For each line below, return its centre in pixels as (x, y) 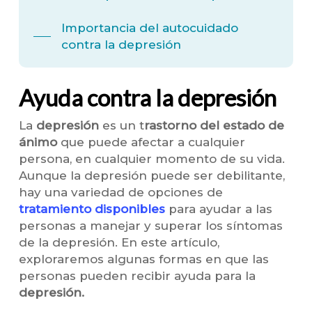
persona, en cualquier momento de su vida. (151, 159)
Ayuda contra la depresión (147, 98)
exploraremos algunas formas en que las (143, 259)
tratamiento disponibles (92, 209)
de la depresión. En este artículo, (119, 243)
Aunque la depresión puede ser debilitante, (151, 176)
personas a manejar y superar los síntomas (150, 226)
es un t (121, 126)
